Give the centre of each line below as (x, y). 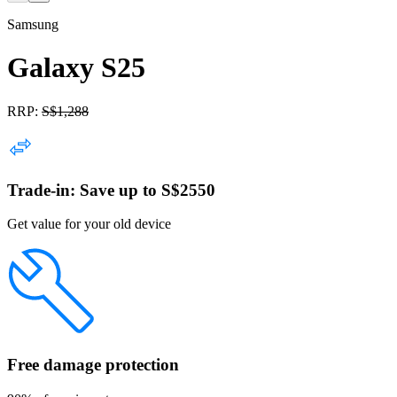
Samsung (33, 24)
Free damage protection (93, 365)
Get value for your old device (89, 224)
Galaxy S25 (76, 68)
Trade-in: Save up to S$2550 (111, 190)
